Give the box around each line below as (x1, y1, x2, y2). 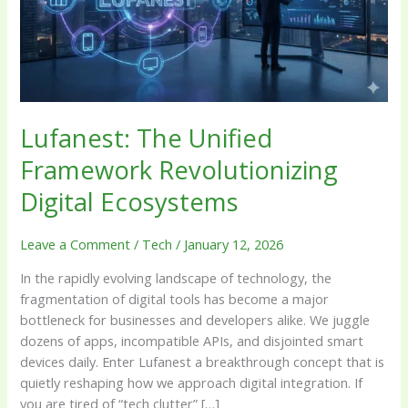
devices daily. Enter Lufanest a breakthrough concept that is (20, 352, 385, 372)
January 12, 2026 (184, 235, 284, 254)
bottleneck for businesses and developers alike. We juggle (20, 311, 371, 330)
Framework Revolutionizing (20, 153, 339, 188)
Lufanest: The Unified (20, 121, 273, 156)
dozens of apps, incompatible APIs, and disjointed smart (20, 331, 364, 351)
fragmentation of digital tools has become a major (20, 290, 330, 309)
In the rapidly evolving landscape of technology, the (20, 269, 332, 288)
